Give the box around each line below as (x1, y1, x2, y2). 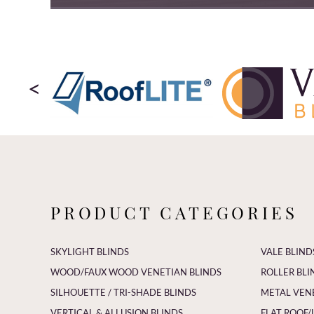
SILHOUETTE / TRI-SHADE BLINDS (50, 286, 196, 298)
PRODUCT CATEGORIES (50, 200, 298, 224)
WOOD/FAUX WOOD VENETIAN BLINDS (50, 266, 221, 278)
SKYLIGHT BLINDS (50, 245, 129, 257)
